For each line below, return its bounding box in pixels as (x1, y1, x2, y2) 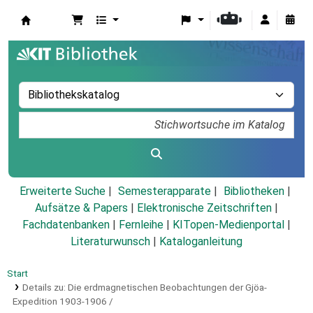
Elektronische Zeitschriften (137, 201, 272, 215)
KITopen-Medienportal (173, 218, 284, 232)
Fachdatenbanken (22, 218, 110, 232)
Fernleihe (119, 218, 163, 232)
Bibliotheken (223, 184, 284, 198)
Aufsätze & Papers (35, 201, 128, 215)
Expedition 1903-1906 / (13, 296, 113, 307)
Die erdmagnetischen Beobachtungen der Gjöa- (67, 282, 267, 293)
